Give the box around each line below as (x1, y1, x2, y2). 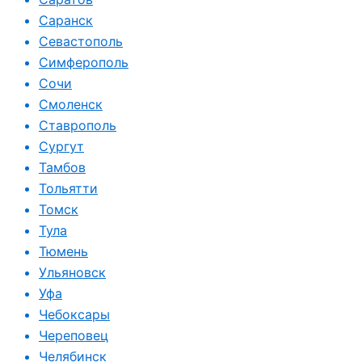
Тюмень (39, 243, 88, 259)
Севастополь (39, 33, 123, 49)
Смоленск (39, 96, 103, 112)
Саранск (39, 12, 93, 28)
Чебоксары (39, 306, 110, 322)
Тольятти (39, 180, 98, 196)
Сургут (39, 138, 84, 154)
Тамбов (39, 159, 86, 175)
